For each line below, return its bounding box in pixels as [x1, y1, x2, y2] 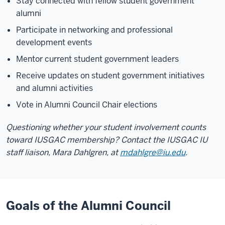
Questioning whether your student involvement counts [6, 122, 206, 133]
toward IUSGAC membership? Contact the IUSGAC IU [6, 135, 207, 145]
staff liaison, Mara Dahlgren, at [6, 147, 120, 158]
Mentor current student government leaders [16, 54, 179, 64]
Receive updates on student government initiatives [16, 70, 204, 81]
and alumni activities [16, 83, 93, 93]
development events [16, 37, 92, 48]
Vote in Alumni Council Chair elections [16, 99, 157, 110]
